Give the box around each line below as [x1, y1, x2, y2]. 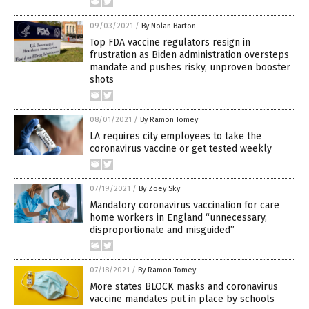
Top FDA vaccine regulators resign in [90, 37, 250, 49]
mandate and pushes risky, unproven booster [90, 61, 290, 74]
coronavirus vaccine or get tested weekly [90, 143, 272, 155]
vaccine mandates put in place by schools [90, 293, 275, 306]
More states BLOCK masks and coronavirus [90, 281, 278, 293]
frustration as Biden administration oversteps [90, 49, 289, 61]
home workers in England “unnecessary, [90, 212, 267, 224]
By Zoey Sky [139, 184, 180, 194]
